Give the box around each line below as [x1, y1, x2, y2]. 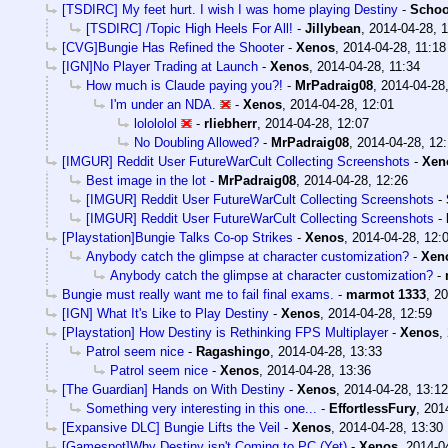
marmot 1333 [346, 287, 426, 303]
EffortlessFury [329, 401, 416, 417]
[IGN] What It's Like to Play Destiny [62, 306, 269, 322]
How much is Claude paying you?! [86, 78, 283, 94]
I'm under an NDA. [110, 97, 216, 113]
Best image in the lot [86, 173, 206, 189]
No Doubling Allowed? [134, 135, 259, 151]
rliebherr [204, 116, 257, 132]
